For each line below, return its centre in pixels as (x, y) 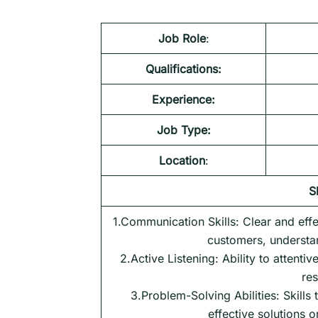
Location (182, 160)
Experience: (183, 99)
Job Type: (183, 130)
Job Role (182, 38)
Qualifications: (183, 68)
